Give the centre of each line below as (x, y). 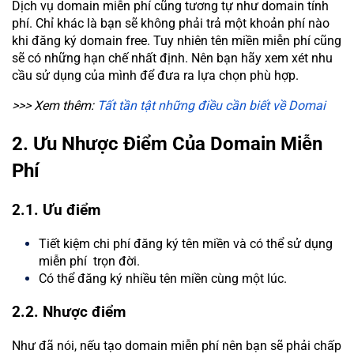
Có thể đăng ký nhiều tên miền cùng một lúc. (164, 278)
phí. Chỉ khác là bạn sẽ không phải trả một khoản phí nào (171, 23)
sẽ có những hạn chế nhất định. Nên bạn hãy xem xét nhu (172, 58)
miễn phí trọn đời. (89, 261)
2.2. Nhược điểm (69, 313)
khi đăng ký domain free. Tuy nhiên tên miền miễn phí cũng (177, 40)
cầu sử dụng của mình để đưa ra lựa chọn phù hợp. (155, 75)
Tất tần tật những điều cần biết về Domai (211, 105)
